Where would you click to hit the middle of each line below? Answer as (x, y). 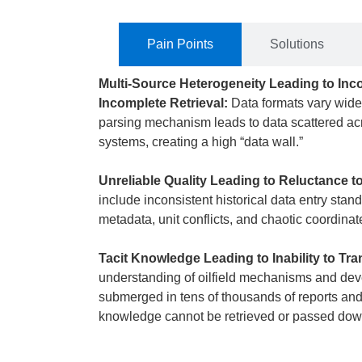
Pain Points (180, 44)
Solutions (297, 44)
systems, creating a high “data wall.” (201, 142)
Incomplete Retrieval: (165, 103)
